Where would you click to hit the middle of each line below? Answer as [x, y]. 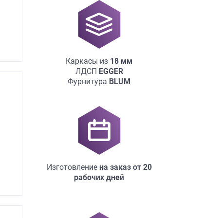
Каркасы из [88, 61]
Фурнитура [88, 81]
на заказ [115, 167]
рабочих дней [99, 177]
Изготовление [73, 167]
